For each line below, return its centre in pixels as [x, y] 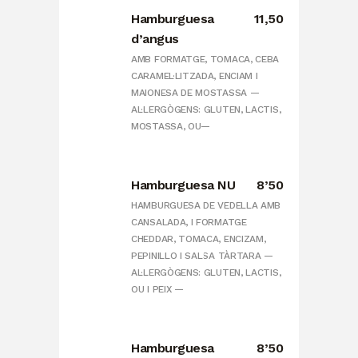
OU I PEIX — [157, 290]
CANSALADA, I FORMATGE [189, 223]
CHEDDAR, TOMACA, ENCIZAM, [199, 239]
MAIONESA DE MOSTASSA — [195, 93]
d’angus [155, 39]
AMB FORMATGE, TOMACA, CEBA [205, 60]
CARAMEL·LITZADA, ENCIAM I [195, 76]
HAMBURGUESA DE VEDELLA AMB [206, 206]
